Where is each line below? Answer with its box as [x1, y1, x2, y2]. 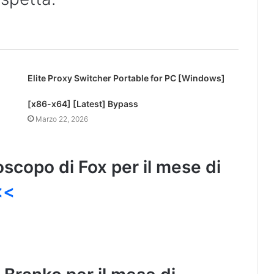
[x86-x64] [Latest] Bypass [27, 98, 138, 109]
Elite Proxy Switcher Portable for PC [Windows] [27, 73, 225, 84]
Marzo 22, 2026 [35, 114, 88, 124]
